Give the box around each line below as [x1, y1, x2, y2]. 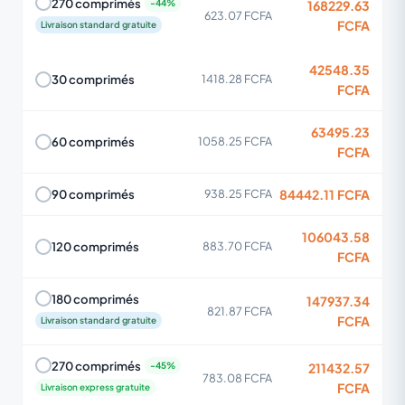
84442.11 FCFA [279, 185, 370, 202]
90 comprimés [52, 186, 135, 202]
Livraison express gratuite [41, 381, 150, 392]
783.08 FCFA [202, 370, 272, 385]
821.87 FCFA [207, 303, 272, 318]
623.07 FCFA [204, 7, 272, 23]
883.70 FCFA [202, 239, 272, 253]
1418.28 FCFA [202, 71, 272, 86]
